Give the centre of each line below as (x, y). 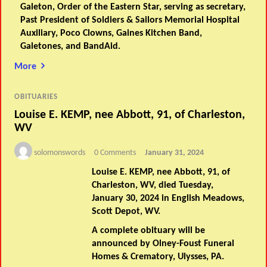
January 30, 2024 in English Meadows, (168, 199)
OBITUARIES (36, 97)
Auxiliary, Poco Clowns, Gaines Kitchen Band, (111, 33)
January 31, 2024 (175, 153)
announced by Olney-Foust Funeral (163, 244)
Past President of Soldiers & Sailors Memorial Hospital (130, 20)
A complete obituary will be (149, 231)
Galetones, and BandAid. (72, 46)
